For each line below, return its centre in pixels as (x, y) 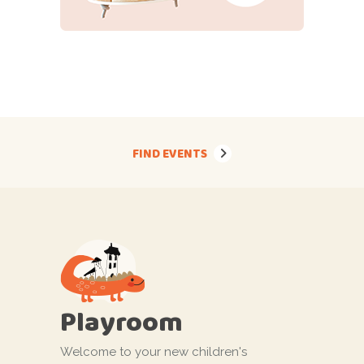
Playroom (121, 321)
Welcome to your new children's (154, 351)
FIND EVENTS (169, 153)
